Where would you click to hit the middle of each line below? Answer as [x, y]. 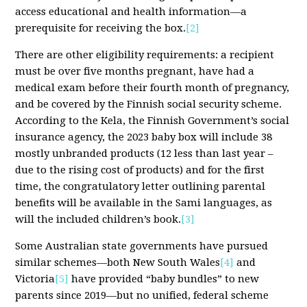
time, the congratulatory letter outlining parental [140, 187]
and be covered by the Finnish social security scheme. [149, 105]
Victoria [35, 279]
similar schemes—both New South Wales [118, 263]
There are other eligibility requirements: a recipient [145, 55]
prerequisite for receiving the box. [101, 28]
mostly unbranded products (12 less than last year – [145, 154]
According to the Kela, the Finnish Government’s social [152, 121]
